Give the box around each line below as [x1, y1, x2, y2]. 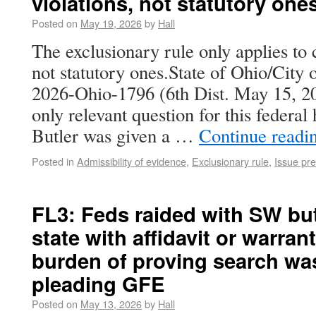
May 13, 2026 [80, 296, 142, 311]
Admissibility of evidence [77, 154, 186, 169]
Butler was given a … [32, 123, 199, 148]
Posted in [32, 154, 74, 169]
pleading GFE [32, 269, 164, 298]
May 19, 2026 [80, 16, 142, 30]
